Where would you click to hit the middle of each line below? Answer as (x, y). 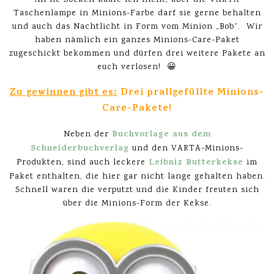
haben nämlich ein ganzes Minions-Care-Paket (137, 41)
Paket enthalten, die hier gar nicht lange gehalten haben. (137, 177)
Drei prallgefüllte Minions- (191, 93)
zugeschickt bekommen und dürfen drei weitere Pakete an (137, 54)
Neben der (86, 135)
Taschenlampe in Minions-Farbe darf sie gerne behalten (137, 14)
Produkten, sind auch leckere (83, 163)
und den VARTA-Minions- (186, 149)
